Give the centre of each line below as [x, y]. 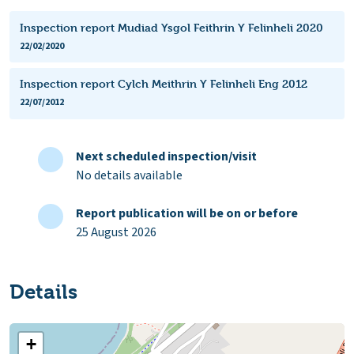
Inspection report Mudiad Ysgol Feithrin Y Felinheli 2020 [171, 27]
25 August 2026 [116, 233]
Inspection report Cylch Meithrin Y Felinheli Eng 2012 [163, 84]
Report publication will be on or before [187, 214]
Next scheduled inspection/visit [166, 157]
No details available [129, 176]
